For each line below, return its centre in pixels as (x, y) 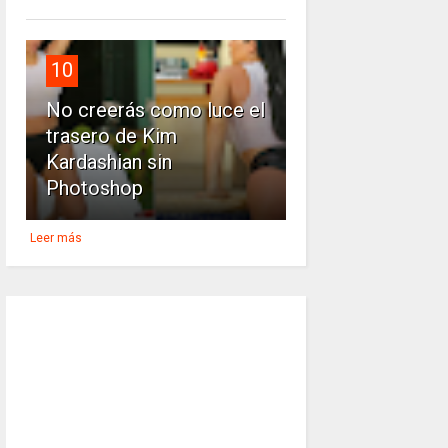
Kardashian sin (108, 162)
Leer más (55, 238)
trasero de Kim (111, 136)
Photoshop (94, 188)
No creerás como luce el (155, 110)
